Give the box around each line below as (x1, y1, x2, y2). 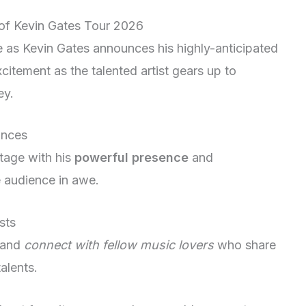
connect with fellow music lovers (24, 238, 214, 253)
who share (214, 238, 276, 253)
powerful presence (74, 150, 189, 165)
